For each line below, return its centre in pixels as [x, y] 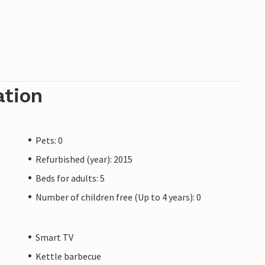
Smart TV [54, 237]
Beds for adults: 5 [70, 178]
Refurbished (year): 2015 [84, 159]
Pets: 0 [49, 140]
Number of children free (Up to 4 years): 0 [118, 197]
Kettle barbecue [68, 256]
